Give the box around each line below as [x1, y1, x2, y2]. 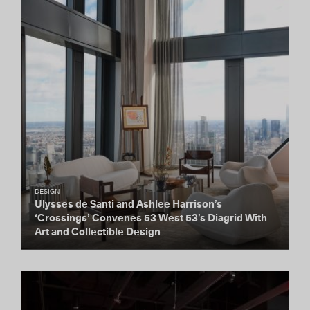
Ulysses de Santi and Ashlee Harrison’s [35, 199, 222, 210]
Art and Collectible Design [35, 227, 161, 237]
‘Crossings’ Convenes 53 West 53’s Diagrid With [35, 213, 267, 224]
